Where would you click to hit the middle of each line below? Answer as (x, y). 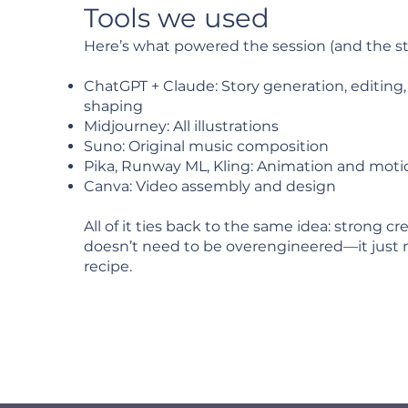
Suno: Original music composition (206, 146)
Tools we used (176, 18)
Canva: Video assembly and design (209, 186)
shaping (113, 106)
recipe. (107, 266)
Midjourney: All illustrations (181, 126)
